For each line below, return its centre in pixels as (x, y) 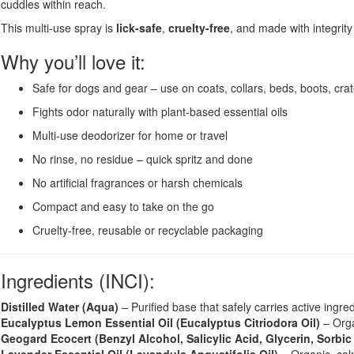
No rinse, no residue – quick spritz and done (143, 159)
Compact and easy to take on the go (123, 207)
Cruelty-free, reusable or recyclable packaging (148, 230)
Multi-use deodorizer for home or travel (130, 136)
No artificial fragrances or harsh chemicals (137, 183)
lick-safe (139, 28)
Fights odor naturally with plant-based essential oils (160, 112)
